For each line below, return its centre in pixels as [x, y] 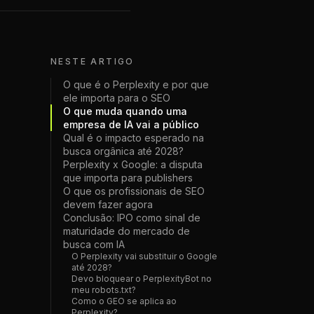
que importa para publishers [128, 178]
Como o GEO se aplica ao [124, 301]
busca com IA [94, 244]
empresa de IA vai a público [131, 124]
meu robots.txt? [104, 290]
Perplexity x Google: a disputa [133, 164]
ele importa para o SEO [117, 98]
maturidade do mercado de [127, 231]
